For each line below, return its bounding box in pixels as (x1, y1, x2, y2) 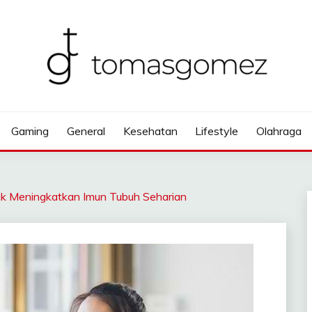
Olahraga (256, 124, 302, 138)
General (66, 124, 105, 138)
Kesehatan (123, 124, 178, 138)
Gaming (11, 124, 49, 138)
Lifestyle (195, 124, 239, 138)
